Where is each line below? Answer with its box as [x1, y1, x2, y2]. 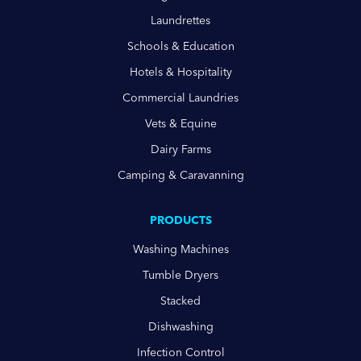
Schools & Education [127, 39, 234, 53]
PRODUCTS [149, 214, 212, 227]
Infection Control [136, 346, 225, 359]
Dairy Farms [150, 143, 211, 156]
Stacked [160, 294, 201, 308]
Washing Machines [132, 243, 229, 256]
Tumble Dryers [143, 268, 218, 282]
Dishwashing [147, 320, 214, 334]
